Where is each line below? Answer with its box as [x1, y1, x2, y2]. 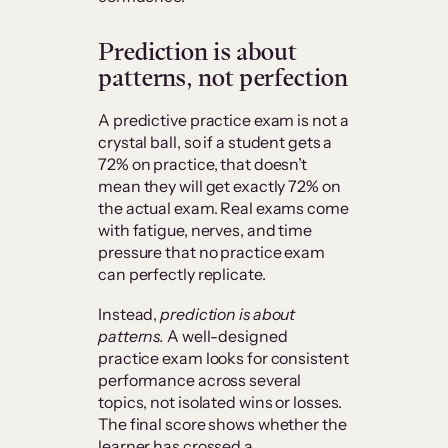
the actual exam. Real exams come [98, 198, 349, 219]
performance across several [98, 370, 302, 391]
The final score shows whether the [98, 414, 347, 435]
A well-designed [167, 326, 288, 347]
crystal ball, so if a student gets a [98, 132, 333, 153]
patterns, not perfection [98, 61, 348, 95]
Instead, [98, 304, 161, 325]
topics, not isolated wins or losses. [98, 392, 343, 413]
